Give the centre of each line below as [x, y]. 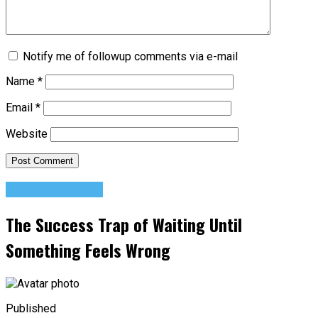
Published [31, 308]
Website [27, 134]
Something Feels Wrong [88, 250]
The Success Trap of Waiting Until [124, 224]
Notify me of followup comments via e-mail [130, 57]
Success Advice [54, 190]
